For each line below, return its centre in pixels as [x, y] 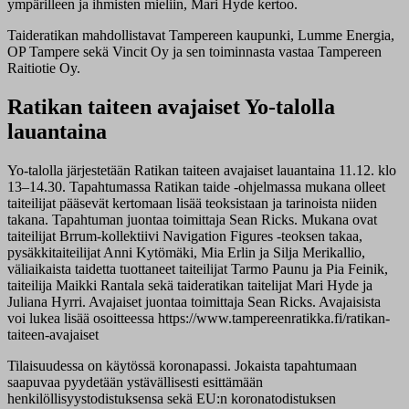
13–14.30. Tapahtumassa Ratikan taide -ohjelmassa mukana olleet [196, 187]
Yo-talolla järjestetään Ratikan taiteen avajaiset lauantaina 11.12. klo [202, 171]
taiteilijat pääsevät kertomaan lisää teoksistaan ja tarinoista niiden [192, 204]
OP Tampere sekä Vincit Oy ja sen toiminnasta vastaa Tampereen [194, 52]
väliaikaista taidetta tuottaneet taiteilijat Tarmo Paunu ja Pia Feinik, [198, 269]
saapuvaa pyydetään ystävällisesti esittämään [135, 383]
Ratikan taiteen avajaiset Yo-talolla [171, 107]
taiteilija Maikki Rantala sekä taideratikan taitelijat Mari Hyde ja [190, 286]
